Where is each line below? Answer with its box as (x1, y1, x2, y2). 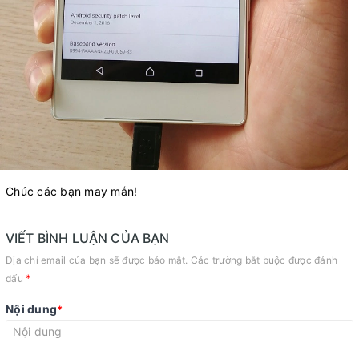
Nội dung (6, 301, 57, 316)
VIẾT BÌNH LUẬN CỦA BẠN (6, 229, 170, 246)
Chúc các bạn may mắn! (6, 184, 138, 198)
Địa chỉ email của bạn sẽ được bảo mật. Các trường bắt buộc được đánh (6, 253, 337, 266)
